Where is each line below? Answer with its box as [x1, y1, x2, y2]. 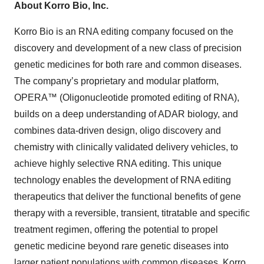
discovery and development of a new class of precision [14, 43, 242, 53]
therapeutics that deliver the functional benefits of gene [14, 192, 241, 202]
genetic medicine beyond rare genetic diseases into [14, 241, 229, 251]
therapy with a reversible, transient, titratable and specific [14, 208, 250, 218]
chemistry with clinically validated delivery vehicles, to [14, 142, 238, 152]
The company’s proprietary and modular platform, [14, 76, 219, 86]
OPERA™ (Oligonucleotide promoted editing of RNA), [14, 93, 239, 103]
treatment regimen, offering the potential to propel [14, 225, 218, 235]
